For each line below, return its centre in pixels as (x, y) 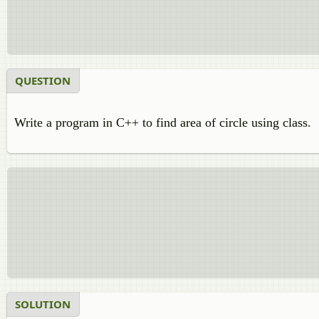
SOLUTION (43, 304)
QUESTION (43, 80)
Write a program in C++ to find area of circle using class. (163, 122)
